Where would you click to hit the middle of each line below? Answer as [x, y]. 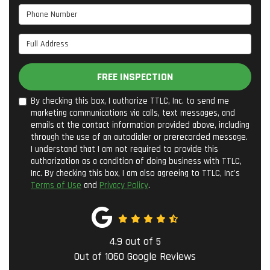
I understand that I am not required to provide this [124, 149]
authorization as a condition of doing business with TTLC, [136, 162]
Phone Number [51, 11]
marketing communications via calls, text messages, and [133, 113]
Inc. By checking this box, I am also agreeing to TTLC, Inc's [135, 174]
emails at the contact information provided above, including [140, 125]
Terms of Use [56, 186]
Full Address [46, 41]
